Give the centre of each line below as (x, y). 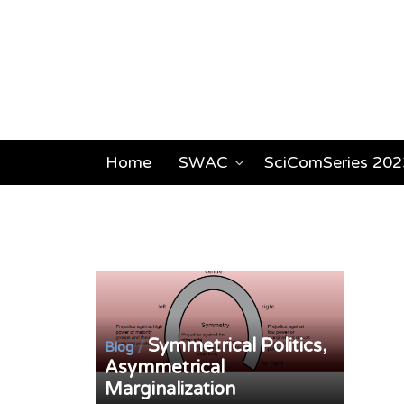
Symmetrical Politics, (238, 347)
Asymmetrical (165, 368)
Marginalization (170, 390)
